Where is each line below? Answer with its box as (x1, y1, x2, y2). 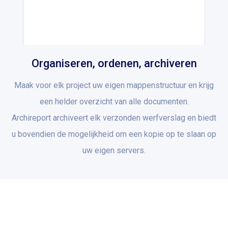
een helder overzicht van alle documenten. (39, 96, 189, 106)
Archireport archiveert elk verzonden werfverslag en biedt (12, 112, 216, 123)
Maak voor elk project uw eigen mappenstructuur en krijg (14, 80, 214, 90)
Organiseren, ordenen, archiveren (31, 56, 197, 70)
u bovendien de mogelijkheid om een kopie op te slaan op (12, 129, 216, 139)
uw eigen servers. (82, 145, 146, 155)
